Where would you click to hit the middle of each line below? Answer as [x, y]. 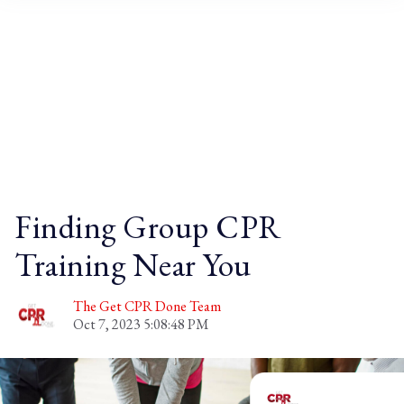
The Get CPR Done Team [147, 307]
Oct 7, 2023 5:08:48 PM [141, 325]
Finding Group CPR [148, 227]
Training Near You [133, 265]
